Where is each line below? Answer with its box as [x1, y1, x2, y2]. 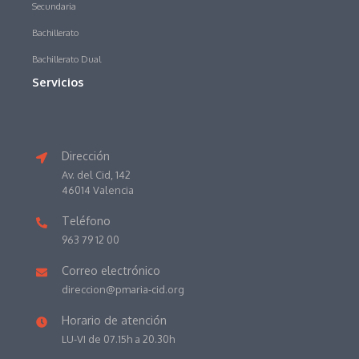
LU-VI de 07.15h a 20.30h [61, 332, 175, 345]
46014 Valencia [61, 183, 134, 196]
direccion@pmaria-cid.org [61, 282, 184, 296]
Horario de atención [61, 312, 167, 327]
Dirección [61, 147, 110, 163]
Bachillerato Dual [32, 52, 102, 65]
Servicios [32, 74, 84, 89]
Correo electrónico [61, 262, 160, 277]
